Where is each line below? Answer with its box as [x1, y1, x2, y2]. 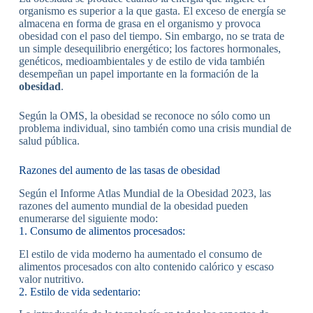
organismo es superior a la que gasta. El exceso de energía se [18, 5, 286, 17]
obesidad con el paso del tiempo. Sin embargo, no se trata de [18, 30, 284, 43]
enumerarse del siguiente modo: [18, 212, 158, 224]
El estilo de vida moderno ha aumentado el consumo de [18, 247, 262, 260]
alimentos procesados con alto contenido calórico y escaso [18, 260, 274, 272]
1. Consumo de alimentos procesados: [18, 224, 185, 237]
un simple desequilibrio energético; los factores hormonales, [18, 43, 281, 55]
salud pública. [18, 135, 80, 147]
